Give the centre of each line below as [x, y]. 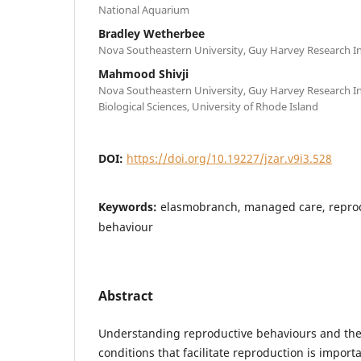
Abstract [126, 295]
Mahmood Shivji [143, 73]
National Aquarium [144, 9]
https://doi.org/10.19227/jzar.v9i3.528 [229, 158]
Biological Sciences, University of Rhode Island [208, 106]
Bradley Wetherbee [151, 33]
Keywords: [129, 206]
